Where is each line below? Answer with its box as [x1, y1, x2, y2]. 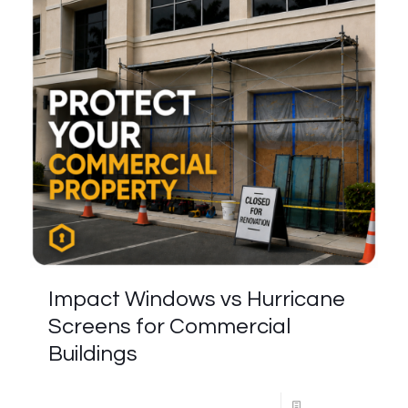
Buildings [48, 342, 138, 365]
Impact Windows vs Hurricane [48, 288, 345, 311]
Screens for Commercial [48, 315, 291, 338]
